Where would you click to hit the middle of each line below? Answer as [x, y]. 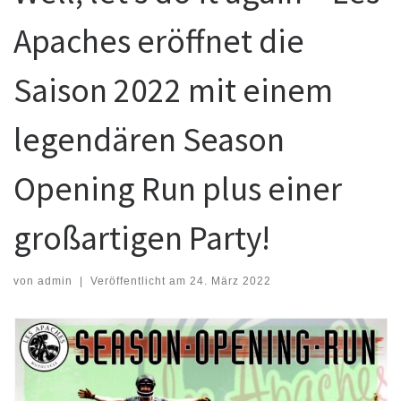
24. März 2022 [230, 281]
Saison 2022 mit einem [173, 90]
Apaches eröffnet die [159, 41]
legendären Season [149, 140]
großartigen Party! [142, 238]
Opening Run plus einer [178, 189]
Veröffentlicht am [140, 281]
